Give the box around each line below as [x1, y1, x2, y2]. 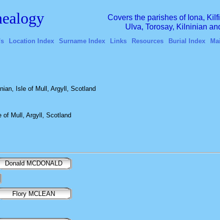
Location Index [8, 37, 54, 45]
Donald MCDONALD [5, 160, 64, 167]
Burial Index [168, 37, 205, 45]
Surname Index [58, 37, 105, 45]
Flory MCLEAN [12, 190, 55, 197]
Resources [131, 37, 164, 45]
